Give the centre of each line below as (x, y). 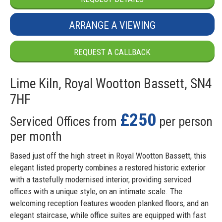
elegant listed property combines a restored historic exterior (108, 168)
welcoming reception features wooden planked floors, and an (109, 203)
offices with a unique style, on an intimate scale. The (96, 192)
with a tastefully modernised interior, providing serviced (101, 180)
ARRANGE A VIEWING (112, 25)
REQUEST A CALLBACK (112, 52)
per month (36, 136)
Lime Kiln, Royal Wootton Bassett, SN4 (111, 83)
